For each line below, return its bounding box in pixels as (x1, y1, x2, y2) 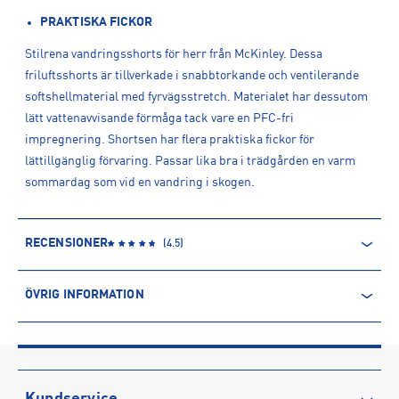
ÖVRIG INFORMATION (25, 289, 144, 301)
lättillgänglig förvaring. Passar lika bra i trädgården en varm (25, 155, 355, 167)
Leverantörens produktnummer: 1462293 (25, 362, 248, 374)
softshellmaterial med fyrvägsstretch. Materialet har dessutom (25, 91, 368, 103)
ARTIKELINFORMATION (25, 322, 156, 335)
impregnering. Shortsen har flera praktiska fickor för (25, 134, 314, 146)
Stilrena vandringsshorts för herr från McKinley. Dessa (25, 48, 322, 61)
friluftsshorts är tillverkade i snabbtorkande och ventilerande (25, 69, 359, 82)
